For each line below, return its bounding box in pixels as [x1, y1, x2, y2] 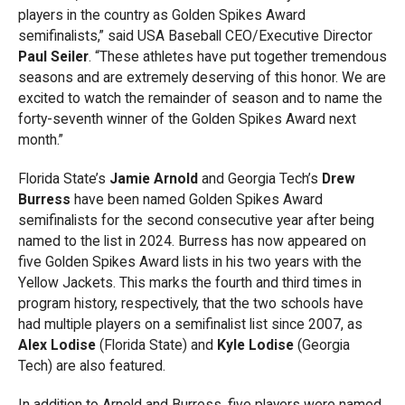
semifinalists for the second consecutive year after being [18, 211, 374, 229]
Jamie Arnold [109, 169, 198, 187]
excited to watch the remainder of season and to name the [18, 89, 382, 107]
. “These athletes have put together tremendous [89, 47, 387, 65]
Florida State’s [18, 169, 109, 187]
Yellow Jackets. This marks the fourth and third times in [18, 273, 362, 291]
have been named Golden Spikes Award [71, 190, 323, 208]
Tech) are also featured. [18, 356, 165, 374]
